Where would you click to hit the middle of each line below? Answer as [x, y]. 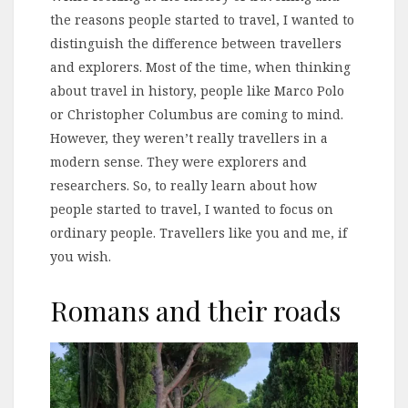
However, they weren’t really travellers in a [189, 138]
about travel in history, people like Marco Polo [197, 90]
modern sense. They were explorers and [178, 161]
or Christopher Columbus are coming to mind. [197, 114]
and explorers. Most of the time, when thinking [200, 66]
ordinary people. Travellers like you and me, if [199, 232]
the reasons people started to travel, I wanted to [202, 19]
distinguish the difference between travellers [196, 43]
